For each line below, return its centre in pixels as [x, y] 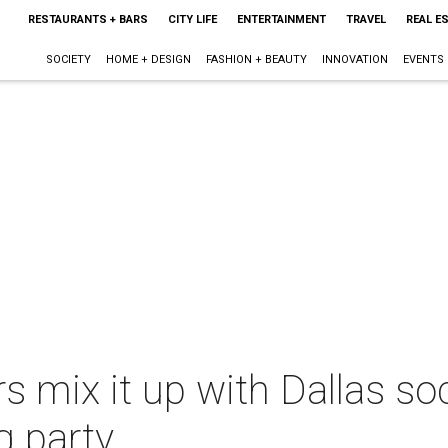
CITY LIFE [192, 19]
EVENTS [423, 59]
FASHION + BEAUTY [256, 59]
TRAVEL [365, 19]
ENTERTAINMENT [281, 19]
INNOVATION [354, 59]
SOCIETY [68, 59]
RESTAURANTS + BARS [87, 19]
